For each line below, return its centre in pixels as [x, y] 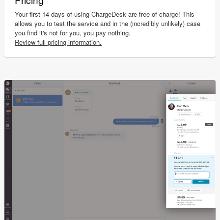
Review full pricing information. [58, 42]
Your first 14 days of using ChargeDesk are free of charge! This [105, 14]
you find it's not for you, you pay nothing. [73, 32]
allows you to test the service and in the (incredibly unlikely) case [108, 23]
